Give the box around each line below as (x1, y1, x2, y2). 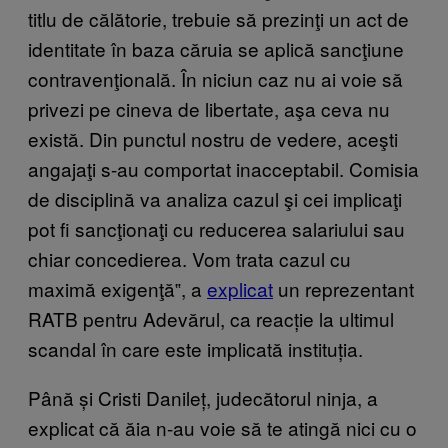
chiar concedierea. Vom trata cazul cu (28, 244, 351, 272)
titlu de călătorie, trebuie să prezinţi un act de (28, 4, 409, 32)
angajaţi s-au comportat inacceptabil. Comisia (28, 154, 419, 182)
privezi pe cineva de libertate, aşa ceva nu (28, 94, 390, 122)
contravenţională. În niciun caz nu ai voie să (28, 64, 403, 92)
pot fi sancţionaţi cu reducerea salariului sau (28, 214, 405, 242)
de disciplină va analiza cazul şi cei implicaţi (28, 184, 402, 212)
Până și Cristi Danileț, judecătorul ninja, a (28, 383, 378, 411)
